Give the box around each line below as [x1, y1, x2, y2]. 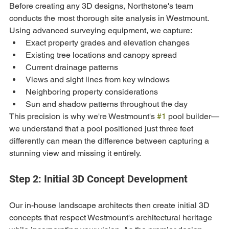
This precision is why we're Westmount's [9, 111, 157, 121]
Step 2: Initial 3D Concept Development [9, 172, 188, 185]
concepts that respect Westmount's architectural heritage [9, 212, 214, 222]
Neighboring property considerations [26, 86, 158, 97]
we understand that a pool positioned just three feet [9, 123, 195, 133]
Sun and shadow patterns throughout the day [26, 99, 188, 109]
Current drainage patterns [26, 62, 118, 72]
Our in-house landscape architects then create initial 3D [9, 200, 212, 210]
